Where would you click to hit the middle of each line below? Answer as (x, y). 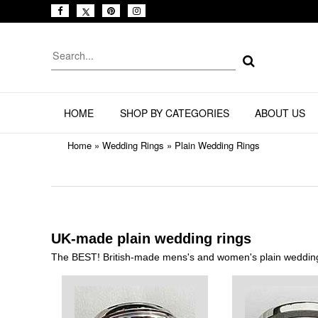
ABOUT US (280, 113)
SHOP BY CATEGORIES (174, 113)
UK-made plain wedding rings (151, 239)
